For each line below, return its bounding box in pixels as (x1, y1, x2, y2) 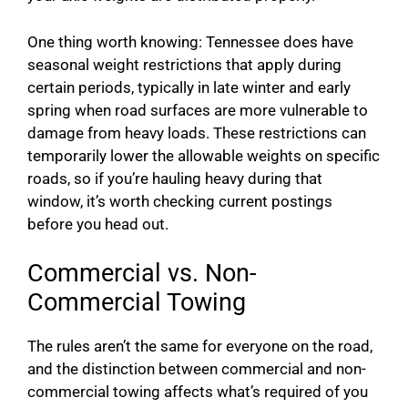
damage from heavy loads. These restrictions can (27, 123, 366, 142)
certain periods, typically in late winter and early (27, 77, 351, 97)
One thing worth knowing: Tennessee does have (27, 32, 353, 51)
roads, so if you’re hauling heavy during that (27, 168, 322, 188)
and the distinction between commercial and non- (27, 360, 366, 379)
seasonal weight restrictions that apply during (27, 55, 342, 74)
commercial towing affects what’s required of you (27, 382, 368, 402)
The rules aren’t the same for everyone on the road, (27, 337, 372, 356)
